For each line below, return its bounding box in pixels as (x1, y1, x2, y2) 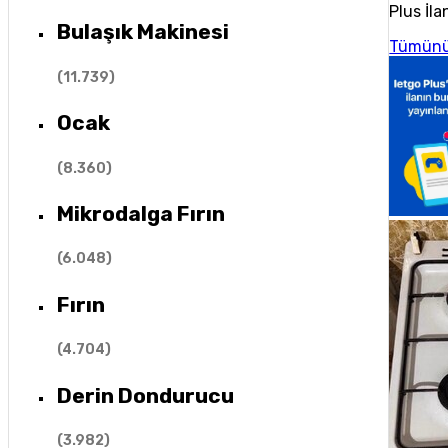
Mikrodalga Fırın (56, 200, 225, 226)
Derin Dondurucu (56, 382, 234, 408)
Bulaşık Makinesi (56, 19, 229, 45)
